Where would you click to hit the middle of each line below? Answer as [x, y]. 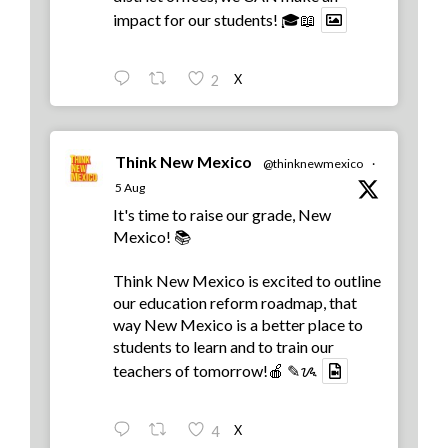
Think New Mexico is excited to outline [247, 281]
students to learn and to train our [223, 347]
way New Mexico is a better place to [238, 325]
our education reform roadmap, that [235, 303]
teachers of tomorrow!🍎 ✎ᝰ [215, 371]
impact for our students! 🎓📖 [214, 20]
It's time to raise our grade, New [222, 215]
